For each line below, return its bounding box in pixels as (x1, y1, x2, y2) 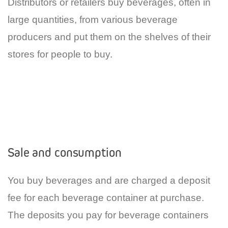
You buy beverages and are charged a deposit (8, 175, 210, 186)
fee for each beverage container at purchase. (8, 192, 204, 203)
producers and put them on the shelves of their (8, 31, 211, 42)
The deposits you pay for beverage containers (8, 209, 209, 220)
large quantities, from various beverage (8, 14, 178, 25)
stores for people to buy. (8, 48, 112, 60)
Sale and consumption (8, 144, 122, 160)
